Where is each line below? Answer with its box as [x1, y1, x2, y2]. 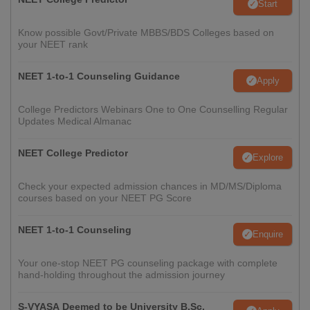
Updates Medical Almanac [18, 116, 131, 127]
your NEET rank [18, 39, 88, 50]
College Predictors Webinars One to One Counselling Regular [18, 104, 288, 115]
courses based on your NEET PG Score [18, 192, 192, 203]
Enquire [253, 228, 283, 239]
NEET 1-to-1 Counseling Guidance [18, 71, 180, 82]
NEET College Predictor [18, 147, 128, 158]
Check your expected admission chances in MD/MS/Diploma [18, 181, 282, 192]
